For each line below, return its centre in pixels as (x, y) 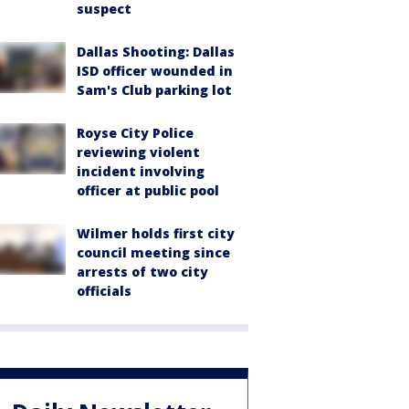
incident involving (141, 171)
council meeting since (153, 252)
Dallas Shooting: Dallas (156, 52)
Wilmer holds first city (156, 233)
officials (104, 291)
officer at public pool (148, 190)
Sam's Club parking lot (154, 90)
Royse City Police (135, 133)
